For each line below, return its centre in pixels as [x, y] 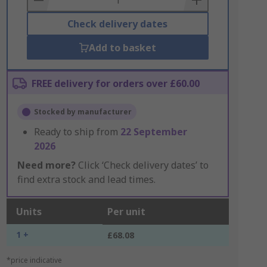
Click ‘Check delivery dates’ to [142, 165]
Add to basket [122, 48]
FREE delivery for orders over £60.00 [115, 83]
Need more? [46, 165]
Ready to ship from [77, 132]
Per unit [126, 212]
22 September [153, 132]
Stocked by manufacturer [83, 112]
